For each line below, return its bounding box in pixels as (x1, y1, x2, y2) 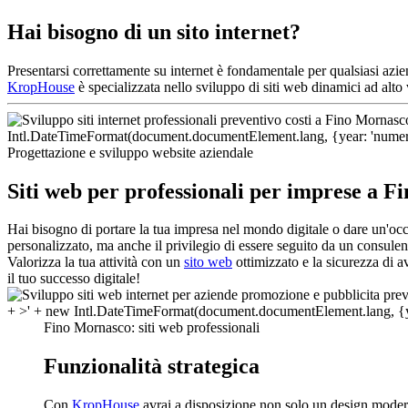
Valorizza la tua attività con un (7, 254, 184, 270)
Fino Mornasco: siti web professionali (44, 320, 260, 336)
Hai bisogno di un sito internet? (7, 19, 301, 44)
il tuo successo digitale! (7, 270, 140, 287)
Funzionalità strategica (44, 354, 260, 379)
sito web (184, 254, 232, 270)
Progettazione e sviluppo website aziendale (7, 144, 253, 160)
